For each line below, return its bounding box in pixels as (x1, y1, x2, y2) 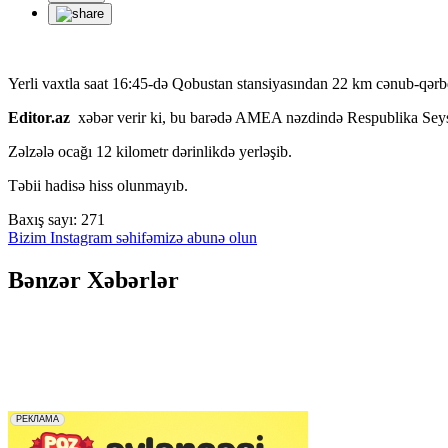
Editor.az (8, 108, 78, 126)
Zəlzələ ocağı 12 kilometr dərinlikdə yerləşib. (8, 142, 292, 160)
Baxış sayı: (8, 210, 77, 228)
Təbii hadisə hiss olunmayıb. (8, 176, 188, 194)
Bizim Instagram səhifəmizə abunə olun (8, 228, 257, 246)
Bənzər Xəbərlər (8, 266, 179, 293)
